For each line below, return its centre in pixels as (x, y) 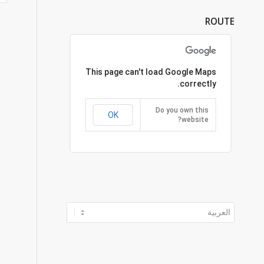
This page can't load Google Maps (151, 72)
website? (195, 120)
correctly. (198, 84)
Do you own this (182, 110)
